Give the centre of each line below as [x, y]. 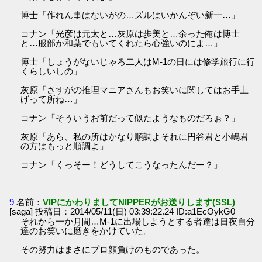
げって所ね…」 [51, 99]
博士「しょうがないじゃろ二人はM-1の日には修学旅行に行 [138, 62]
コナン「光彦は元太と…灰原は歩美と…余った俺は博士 [130, 34]
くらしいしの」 [51, 71]
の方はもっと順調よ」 [65, 146]
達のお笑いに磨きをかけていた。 [87, 230]
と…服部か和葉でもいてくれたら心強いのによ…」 [122, 43]
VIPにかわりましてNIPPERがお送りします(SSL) [139, 202]
